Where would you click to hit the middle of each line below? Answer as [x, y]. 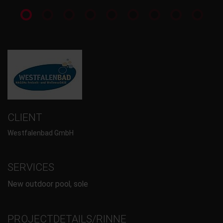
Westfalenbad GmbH [41, 133]
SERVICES [31, 167]
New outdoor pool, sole [48, 184]
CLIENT [25, 117]
